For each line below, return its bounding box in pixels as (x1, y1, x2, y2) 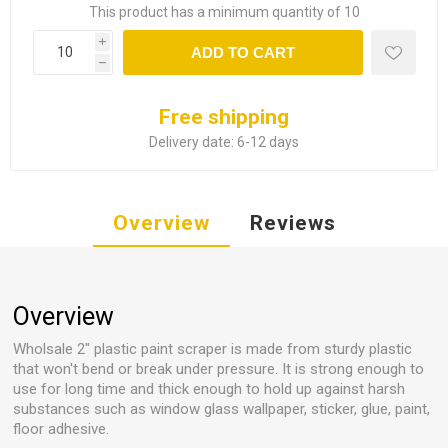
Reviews (249, 210, 336, 235)
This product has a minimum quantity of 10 (88, 3, 360, 20)
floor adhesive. (13, 419, 110, 438)
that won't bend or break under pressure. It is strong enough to (13, 359, 425, 378)
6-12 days (237, 133, 299, 150)
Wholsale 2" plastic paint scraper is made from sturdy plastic (13, 339, 413, 358)
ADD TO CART (190, 43, 295, 61)
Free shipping (159, 104, 289, 129)
